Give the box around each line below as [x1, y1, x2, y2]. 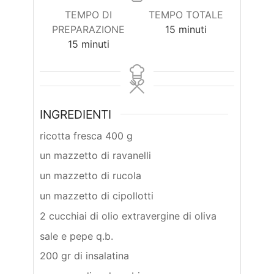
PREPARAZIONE [52, 23, 125, 35]
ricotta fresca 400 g [40, 129, 133, 142]
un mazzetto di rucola [40, 169, 141, 182]
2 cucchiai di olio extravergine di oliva [40, 209, 217, 222]
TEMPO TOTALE [148, 8, 223, 21]
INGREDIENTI [40, 106, 111, 122]
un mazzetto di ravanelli [40, 149, 151, 162]
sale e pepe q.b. [40, 229, 113, 242]
